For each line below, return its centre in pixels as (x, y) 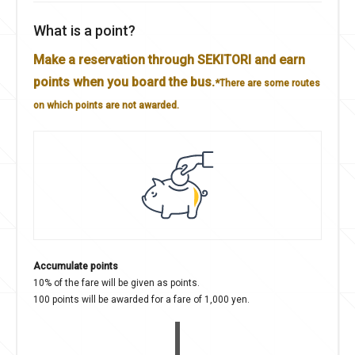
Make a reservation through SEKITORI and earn (169, 59)
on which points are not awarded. (106, 105)
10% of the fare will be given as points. (116, 282)
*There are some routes (267, 82)
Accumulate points (76, 265)
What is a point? (84, 30)
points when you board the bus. (124, 81)
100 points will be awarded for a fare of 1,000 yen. (141, 298)
